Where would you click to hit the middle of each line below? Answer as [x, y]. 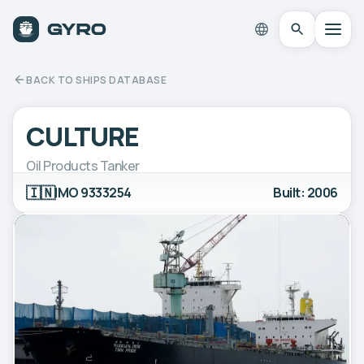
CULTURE [83, 136]
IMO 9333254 [93, 192]
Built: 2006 [305, 192]
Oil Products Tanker [83, 165]
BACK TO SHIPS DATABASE [96, 80]
